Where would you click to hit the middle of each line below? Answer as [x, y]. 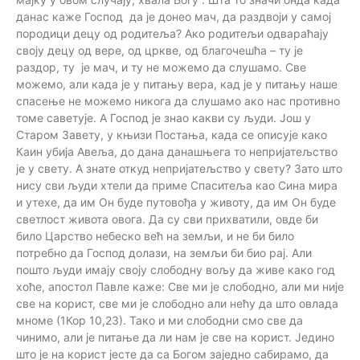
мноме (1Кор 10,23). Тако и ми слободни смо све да [160, 320]
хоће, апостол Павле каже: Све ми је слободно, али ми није [180, 286]
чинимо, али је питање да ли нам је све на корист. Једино [175, 337]
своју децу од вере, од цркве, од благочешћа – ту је [160, 50]
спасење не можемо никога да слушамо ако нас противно [178, 100]
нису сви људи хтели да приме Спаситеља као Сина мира [177, 185]
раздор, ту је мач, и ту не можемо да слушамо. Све [161, 67]
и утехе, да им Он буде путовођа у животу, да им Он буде [176, 202]
